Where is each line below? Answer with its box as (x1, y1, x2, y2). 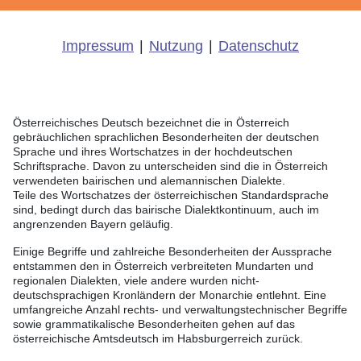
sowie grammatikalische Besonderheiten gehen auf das (13, 317, 295, 331)
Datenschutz (218, 38, 299, 55)
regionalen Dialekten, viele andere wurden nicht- (13, 274, 259, 288)
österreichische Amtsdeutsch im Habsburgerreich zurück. (13, 332, 303, 346)
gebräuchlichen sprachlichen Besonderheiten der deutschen (13, 131, 319, 144)
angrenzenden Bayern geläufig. (13, 218, 173, 231)
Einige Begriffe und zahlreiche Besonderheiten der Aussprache (13, 245, 332, 259)
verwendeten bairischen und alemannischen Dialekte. (13, 174, 285, 188)
